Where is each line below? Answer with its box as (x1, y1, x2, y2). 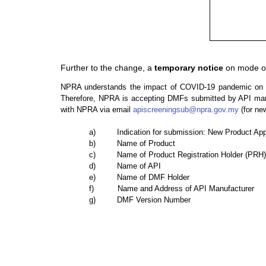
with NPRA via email (61, 104, 133, 114)
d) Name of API (89, 161, 163, 170)
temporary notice (154, 62, 223, 72)
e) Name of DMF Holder (89, 172, 189, 182)
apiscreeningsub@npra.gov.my (133, 104, 239, 114)
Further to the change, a (61, 62, 154, 72)
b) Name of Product (89, 138, 178, 148)
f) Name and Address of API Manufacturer (89, 183, 254, 193)
